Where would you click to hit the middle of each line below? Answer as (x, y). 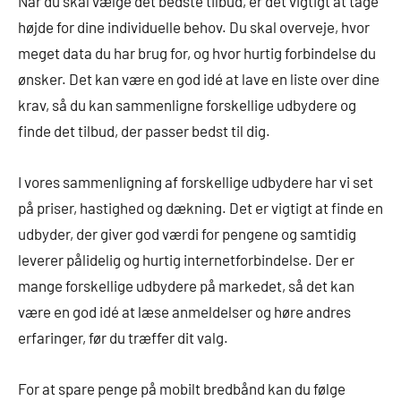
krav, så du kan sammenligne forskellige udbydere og (187, 104)
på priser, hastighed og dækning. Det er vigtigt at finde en (200, 207)
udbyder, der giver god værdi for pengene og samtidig (187, 233)
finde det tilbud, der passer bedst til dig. (144, 130)
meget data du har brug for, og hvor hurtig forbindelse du (197, 52)
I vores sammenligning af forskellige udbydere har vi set (196, 181)
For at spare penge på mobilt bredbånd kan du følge (182, 388)
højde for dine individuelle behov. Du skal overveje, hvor (194, 26)
